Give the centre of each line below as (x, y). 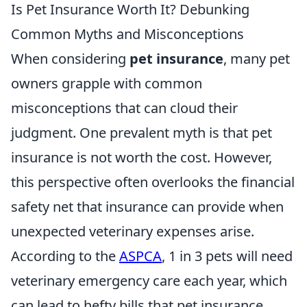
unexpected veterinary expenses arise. (133, 231)
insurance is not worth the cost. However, (142, 157)
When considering (70, 59)
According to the (65, 256)
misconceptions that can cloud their (124, 108)
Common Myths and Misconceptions (127, 34)
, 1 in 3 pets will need (227, 256)
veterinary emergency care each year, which (149, 281)
